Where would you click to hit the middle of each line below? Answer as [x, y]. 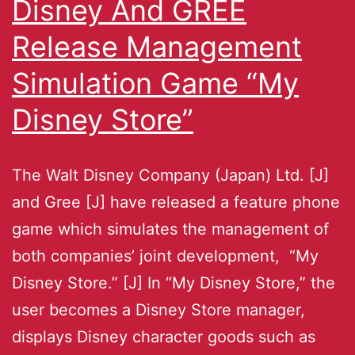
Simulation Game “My [155, 83]
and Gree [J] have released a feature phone [176, 202]
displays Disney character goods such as [164, 336]
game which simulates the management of [170, 229]
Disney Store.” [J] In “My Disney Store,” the [174, 282]
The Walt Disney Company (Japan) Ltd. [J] [170, 175]
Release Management [157, 46]
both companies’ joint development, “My [165, 256]
